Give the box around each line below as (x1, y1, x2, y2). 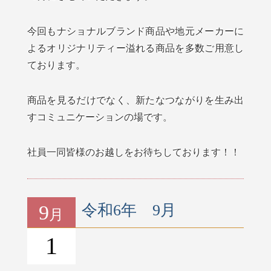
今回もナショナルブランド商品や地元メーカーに (27, 25, 244, 38)
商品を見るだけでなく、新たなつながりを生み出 (27, 94, 244, 106)
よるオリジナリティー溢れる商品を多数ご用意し (27, 42, 244, 54)
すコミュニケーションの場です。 (27, 111, 172, 123)
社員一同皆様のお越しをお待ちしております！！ (27, 146, 240, 158)
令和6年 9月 (81, 201, 176, 220)
